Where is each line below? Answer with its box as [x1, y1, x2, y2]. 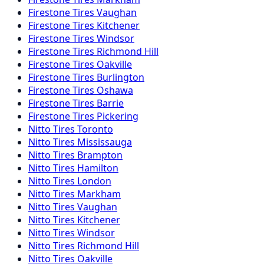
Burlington [97, 71, 144, 84]
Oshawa [97, 84, 133, 97]
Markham [77, 187, 121, 201]
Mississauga [77, 136, 132, 149]
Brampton [77, 148, 123, 162]
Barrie [97, 97, 124, 110]
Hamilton [77, 161, 118, 175]
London [77, 174, 111, 188]
